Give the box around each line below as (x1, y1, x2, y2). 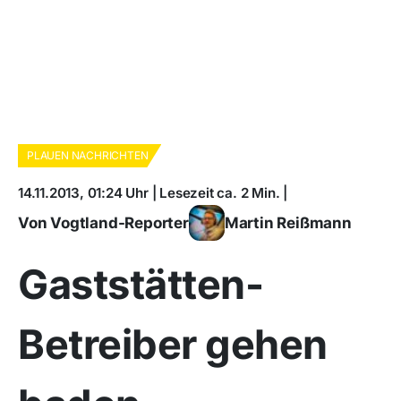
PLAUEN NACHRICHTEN (27, 149, 149, 162)
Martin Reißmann (224, 213, 352, 232)
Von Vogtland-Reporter (18, 213, 189, 232)
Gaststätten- (18, 260, 263, 309)
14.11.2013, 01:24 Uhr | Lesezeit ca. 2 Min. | (18, 184, 287, 201)
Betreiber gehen (18, 320, 328, 369)
